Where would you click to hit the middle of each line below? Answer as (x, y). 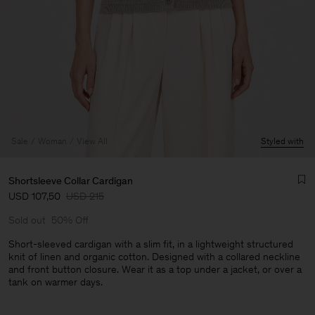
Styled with (282, 141)
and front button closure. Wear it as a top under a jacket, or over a (155, 269)
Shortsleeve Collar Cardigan (71, 181)
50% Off (70, 220)
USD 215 (85, 196)
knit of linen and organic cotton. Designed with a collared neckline (154, 257)
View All (92, 141)
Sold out (27, 220)
